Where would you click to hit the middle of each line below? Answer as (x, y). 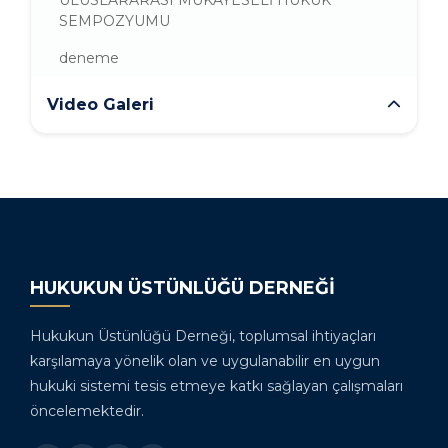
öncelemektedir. (87, 411)
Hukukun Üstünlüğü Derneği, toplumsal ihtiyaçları (203, 336)
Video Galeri (100, 105)
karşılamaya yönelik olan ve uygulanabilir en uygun (205, 361)
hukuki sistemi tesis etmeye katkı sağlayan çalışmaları (216, 386)
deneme (89, 58)
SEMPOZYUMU (114, 21)
